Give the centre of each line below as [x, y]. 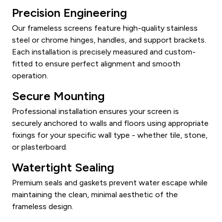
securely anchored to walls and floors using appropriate [110, 123]
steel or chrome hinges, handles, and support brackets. [109, 40]
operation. [30, 75]
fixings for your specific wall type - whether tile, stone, [110, 135]
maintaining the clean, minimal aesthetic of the [95, 194]
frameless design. [43, 206]
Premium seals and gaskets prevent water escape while [110, 182]
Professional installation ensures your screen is [95, 111]
